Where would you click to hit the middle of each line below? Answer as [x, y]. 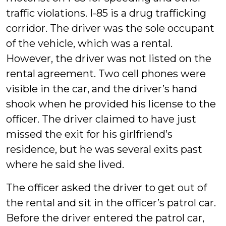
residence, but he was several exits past [104, 149]
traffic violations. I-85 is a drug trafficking [106, 13]
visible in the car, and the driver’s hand [102, 89]
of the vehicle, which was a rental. [89, 43]
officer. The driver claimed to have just [101, 119]
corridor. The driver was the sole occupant [110, 28]
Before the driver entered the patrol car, [105, 218]
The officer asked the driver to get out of [106, 188]
